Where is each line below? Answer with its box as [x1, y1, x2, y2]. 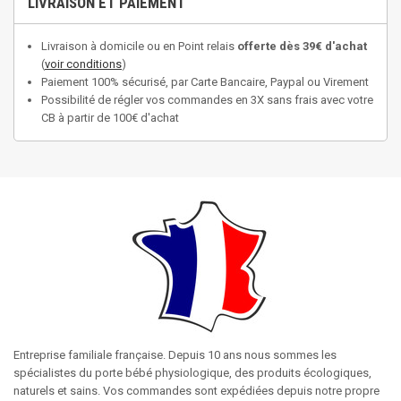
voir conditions [45, 57, 122, 71]
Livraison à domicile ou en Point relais [41, 39, 237, 53]
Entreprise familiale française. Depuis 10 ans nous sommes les [13, 348, 337, 362]
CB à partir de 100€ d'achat [41, 111, 179, 124]
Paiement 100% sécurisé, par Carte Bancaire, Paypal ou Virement [41, 75, 369, 89]
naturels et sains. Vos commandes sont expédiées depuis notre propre [13, 384, 380, 397]
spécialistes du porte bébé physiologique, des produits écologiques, [13, 366, 371, 380]
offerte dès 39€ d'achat [237, 39, 367, 53]
